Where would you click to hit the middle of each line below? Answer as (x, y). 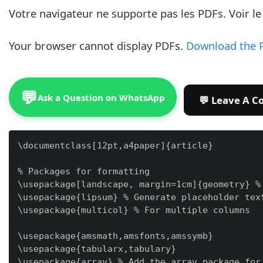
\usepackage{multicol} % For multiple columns (134, 210)
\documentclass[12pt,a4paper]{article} (115, 145)
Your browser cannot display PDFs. (97, 45)
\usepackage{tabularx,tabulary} (97, 249)
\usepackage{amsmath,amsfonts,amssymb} (115, 236)
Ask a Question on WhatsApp (101, 97)
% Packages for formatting (84, 171)
